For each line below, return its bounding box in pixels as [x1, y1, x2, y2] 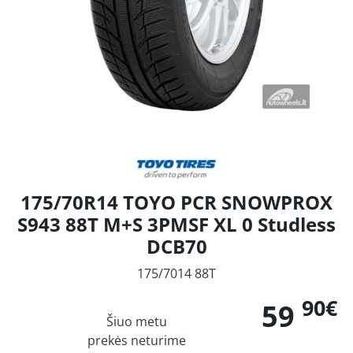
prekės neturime [87, 331, 186, 349]
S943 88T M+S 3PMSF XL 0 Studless [17, 210, 336, 237]
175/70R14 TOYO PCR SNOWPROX [20, 188, 333, 215]
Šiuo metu [106, 312, 167, 330]
